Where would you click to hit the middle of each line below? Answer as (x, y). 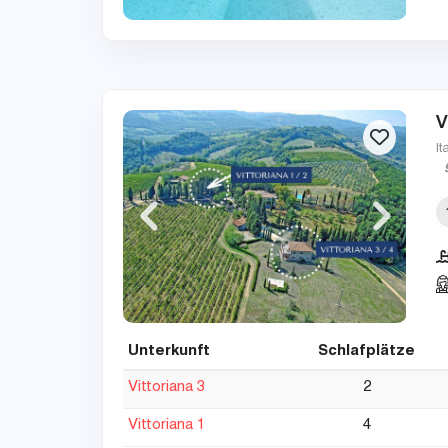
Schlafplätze (366, 351)
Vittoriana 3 (166, 387)
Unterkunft (169, 351)
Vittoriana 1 (166, 425)
